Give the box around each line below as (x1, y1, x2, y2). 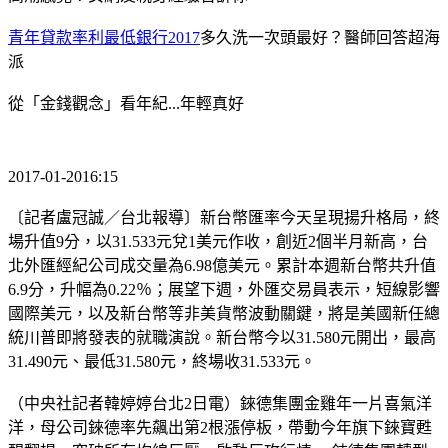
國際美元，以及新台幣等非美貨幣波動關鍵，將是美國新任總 (8, 304, 440, 322)
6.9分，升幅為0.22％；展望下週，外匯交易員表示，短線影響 (8, 280, 440, 298)
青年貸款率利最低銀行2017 (8, 28, 200, 46)
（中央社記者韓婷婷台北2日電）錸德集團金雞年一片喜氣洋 (8, 394, 432, 412)
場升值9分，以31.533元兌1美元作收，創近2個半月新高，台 (8, 232, 428, 250)
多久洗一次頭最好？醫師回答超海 (200, 28, 440, 46)
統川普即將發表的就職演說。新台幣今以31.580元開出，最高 (8, 328, 436, 346)
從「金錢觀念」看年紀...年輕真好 (8, 94, 244, 112)
